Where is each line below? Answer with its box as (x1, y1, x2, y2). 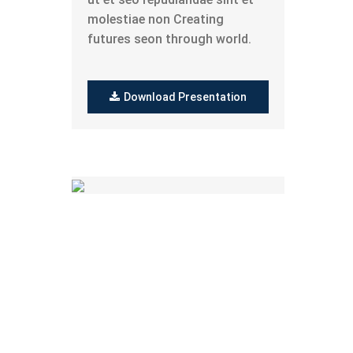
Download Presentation (124, 91, 247, 103)
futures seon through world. (87, 32, 251, 46)
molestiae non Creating (87, 12, 224, 27)
